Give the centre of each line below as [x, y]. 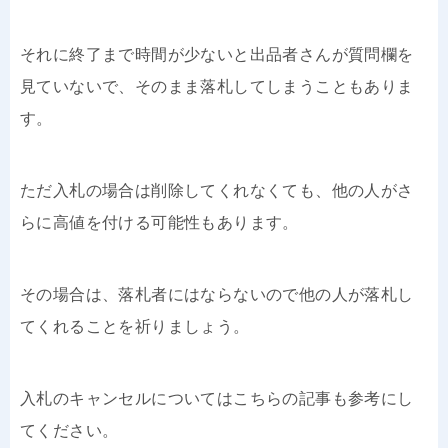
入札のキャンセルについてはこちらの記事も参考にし [217, 398]
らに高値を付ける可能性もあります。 [159, 222]
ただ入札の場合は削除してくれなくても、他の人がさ [217, 190]
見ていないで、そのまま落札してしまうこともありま [217, 86]
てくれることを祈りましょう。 [135, 326]
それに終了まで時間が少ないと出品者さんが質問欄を [217, 54]
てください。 [69, 430]
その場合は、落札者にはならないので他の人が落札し [217, 294]
